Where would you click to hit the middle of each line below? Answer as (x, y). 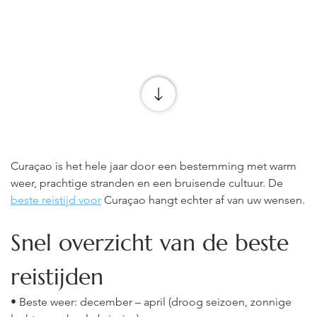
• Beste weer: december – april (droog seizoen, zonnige (152, 302)
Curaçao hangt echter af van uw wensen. (204, 200)
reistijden (57, 277)
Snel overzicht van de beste (153, 243)
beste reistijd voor (56, 200)
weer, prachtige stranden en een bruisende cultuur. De (147, 183)
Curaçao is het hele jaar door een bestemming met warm (155, 166)
